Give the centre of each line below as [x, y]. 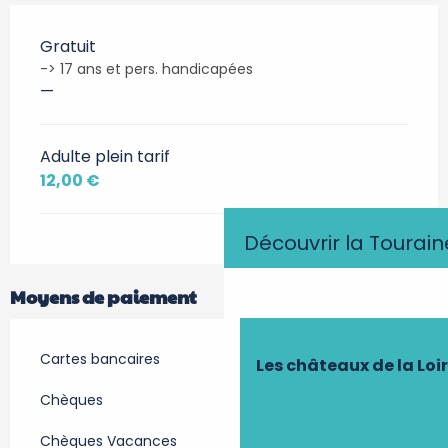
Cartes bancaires [100, 359]
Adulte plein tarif [105, 157]
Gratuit [68, 47]
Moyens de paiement [103, 297]
